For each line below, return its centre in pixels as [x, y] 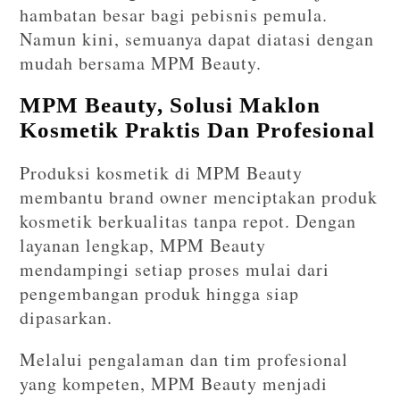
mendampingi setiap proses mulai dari [175, 270]
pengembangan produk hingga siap [160, 294]
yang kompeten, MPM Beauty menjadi [174, 384]
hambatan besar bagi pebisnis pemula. [174, 15]
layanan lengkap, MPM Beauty [143, 246]
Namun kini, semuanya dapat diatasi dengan [197, 39]
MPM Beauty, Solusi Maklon [171, 105]
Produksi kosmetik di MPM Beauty [162, 173]
